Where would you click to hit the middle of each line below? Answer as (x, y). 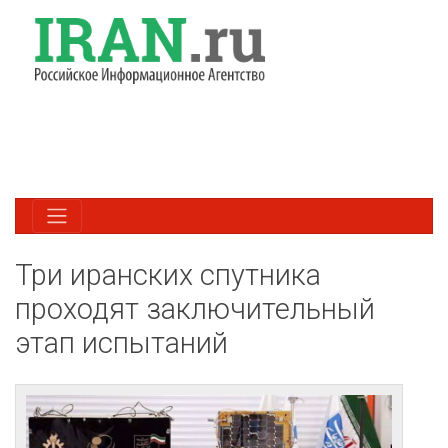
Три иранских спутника (168, 274)
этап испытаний (121, 342)
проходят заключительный (195, 308)
